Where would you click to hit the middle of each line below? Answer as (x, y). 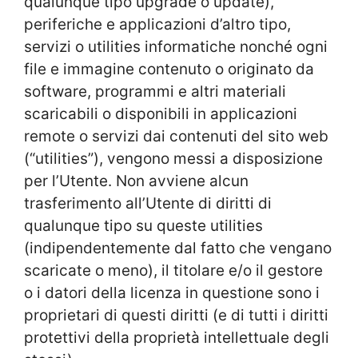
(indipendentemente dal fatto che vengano (178, 248)
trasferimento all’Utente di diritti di (148, 203)
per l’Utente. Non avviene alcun (136, 181)
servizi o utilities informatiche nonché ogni (176, 46)
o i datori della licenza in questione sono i (172, 292)
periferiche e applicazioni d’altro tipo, (157, 24)
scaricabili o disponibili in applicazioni (161, 113)
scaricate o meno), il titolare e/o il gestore (173, 270)
